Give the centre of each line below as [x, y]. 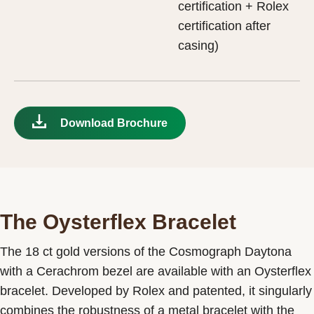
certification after [224, 26]
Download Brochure [114, 123]
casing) [198, 45]
